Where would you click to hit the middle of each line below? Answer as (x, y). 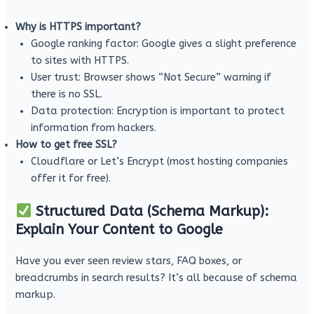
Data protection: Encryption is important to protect (158, 111)
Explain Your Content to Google (120, 229)
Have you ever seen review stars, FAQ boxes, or (129, 261)
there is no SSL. (67, 94)
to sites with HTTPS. (80, 60)
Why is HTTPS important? (78, 27)
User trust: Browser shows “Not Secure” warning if (151, 77)
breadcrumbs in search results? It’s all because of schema (157, 278)
